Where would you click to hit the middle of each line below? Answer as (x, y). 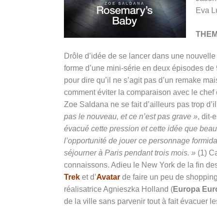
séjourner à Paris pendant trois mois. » (130, 153)
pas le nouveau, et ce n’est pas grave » (131, 116)
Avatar (108, 177)
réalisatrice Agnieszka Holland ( (118, 189)
